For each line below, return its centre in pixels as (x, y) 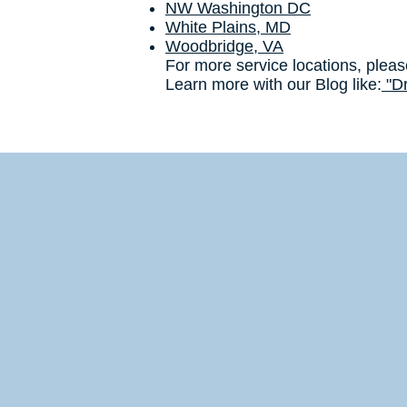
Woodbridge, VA (224, 46)
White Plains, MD (228, 27)
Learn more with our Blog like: (273, 84)
